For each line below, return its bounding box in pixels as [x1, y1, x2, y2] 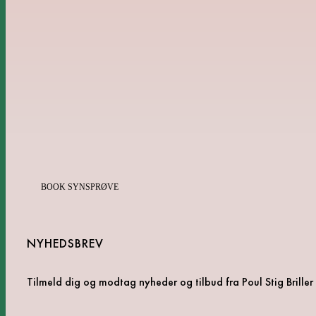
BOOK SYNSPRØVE [41, 182, 119, 192]
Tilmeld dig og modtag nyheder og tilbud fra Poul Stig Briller [27, 274, 313, 289]
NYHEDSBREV [27, 235, 104, 251]
